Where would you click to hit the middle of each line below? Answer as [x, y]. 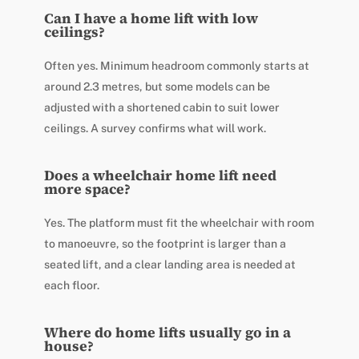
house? [69, 346]
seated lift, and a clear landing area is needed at [169, 264]
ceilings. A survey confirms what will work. [155, 128]
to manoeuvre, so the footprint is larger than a [165, 243]
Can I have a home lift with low [151, 18]
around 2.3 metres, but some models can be [157, 86]
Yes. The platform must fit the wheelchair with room [179, 222]
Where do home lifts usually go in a [167, 332]
